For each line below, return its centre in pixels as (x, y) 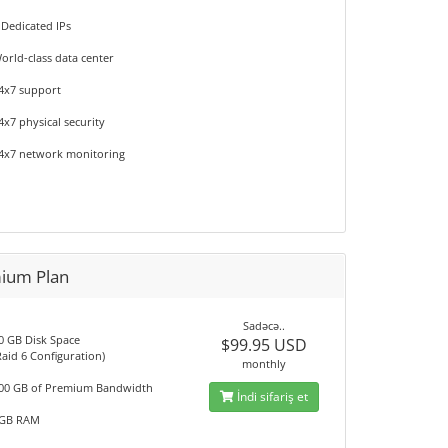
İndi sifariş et (270, 396)
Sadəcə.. (263, 325)
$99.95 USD (263, 345)
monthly (263, 363)
